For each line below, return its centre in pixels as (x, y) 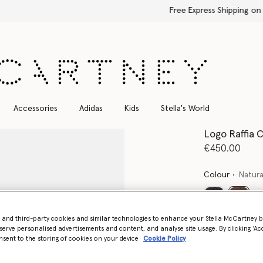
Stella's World (185, 108)
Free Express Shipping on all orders (131, 11)
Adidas (91, 108)
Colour (217, 175)
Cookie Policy (164, 238)
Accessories (35, 108)
